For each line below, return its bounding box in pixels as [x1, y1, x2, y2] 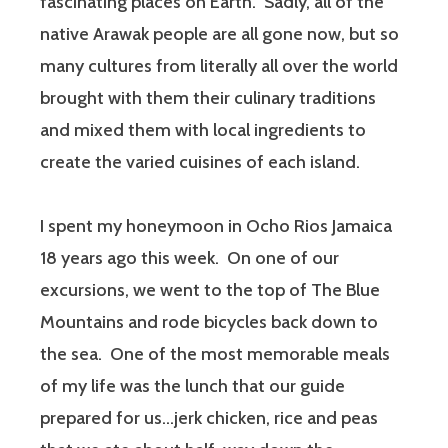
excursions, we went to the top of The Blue [40, 279, 380, 302]
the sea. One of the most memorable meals [40, 343, 390, 366]
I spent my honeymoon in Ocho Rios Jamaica [40, 215, 392, 238]
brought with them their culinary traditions [40, 87, 376, 110]
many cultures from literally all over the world [40, 55, 398, 78]
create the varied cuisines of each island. [40, 151, 360, 174]
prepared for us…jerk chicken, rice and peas [40, 407, 378, 430]
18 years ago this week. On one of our [40, 247, 339, 270]
